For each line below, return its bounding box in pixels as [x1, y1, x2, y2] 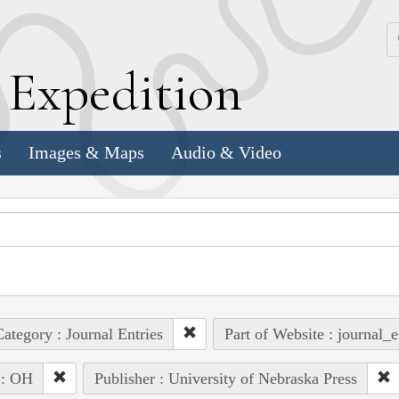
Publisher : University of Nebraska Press [94, 369, 357, 387]
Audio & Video [171, 142, 281, 163]
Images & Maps [28, 142, 144, 163]
